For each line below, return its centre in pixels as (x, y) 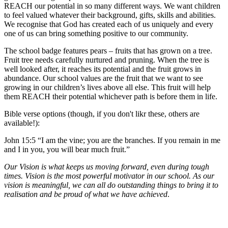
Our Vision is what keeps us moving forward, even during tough (107, 167)
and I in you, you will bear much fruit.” (67, 150)
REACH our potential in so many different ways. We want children (112, 6)
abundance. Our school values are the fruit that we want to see (104, 78)
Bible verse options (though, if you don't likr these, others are (102, 114)
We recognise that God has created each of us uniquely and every (109, 24)
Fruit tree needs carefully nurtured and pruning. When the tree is (107, 60)
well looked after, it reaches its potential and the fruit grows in (103, 69)
